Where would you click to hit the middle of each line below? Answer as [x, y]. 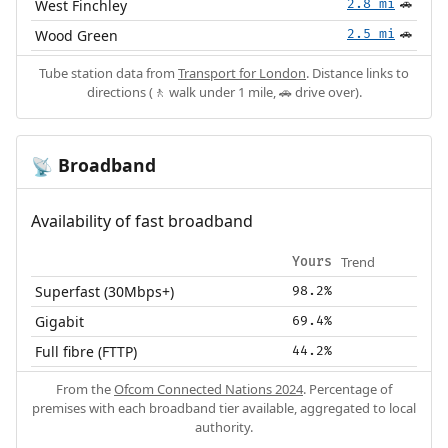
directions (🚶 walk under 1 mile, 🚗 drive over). [224, 91]
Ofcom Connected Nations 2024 [208, 388]
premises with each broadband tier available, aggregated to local [224, 407]
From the [85, 388]
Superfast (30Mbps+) [105, 291]
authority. [224, 426]
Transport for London [242, 72]
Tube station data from [108, 72]
